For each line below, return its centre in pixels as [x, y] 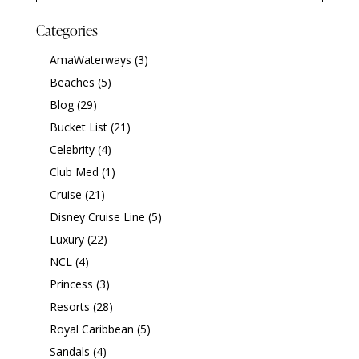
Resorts [69, 306]
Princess [71, 284]
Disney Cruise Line [97, 216]
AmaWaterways [90, 59]
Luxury [67, 239]
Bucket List [78, 127]
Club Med [74, 171]
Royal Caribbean [91, 329]
